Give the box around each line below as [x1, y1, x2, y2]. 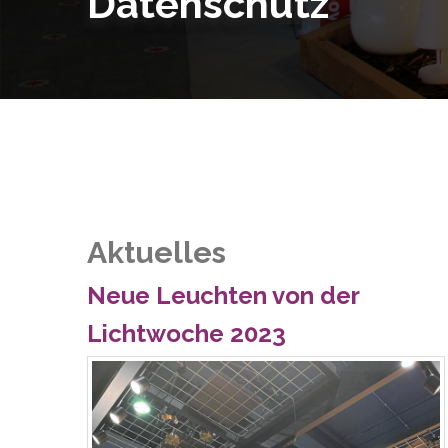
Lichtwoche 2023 [87, 319, 286, 348]
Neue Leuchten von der [87, 281, 359, 310]
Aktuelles [87, 235, 226, 270]
